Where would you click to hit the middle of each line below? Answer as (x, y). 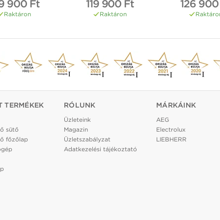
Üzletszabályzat (87, 139)
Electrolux (171, 130)
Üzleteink (77, 120)
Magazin (76, 130)
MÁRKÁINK (176, 105)
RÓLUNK (80, 105)
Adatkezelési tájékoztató (100, 149)
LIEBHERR (171, 139)
